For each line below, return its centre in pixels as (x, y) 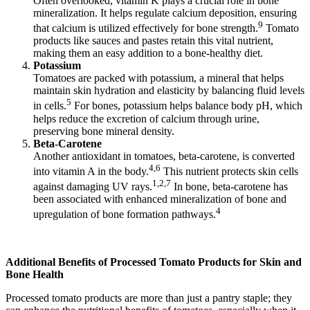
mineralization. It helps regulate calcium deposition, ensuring (165, 13)
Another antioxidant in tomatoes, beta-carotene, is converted (164, 156)
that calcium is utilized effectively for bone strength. (146, 28)
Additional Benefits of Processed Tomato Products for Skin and (154, 262)
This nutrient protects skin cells (229, 172)
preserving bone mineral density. (104, 131)
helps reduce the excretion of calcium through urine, (146, 118)
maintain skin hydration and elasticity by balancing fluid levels (169, 91)
